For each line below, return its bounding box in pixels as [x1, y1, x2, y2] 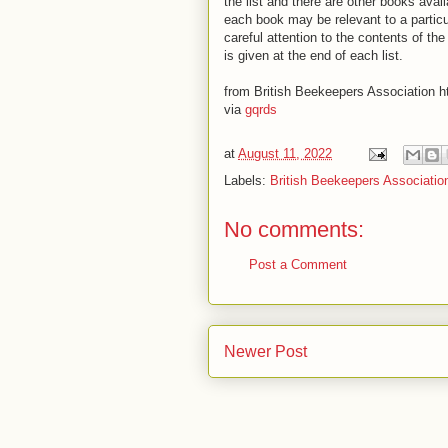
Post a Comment [249, 257, 347, 272]
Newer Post [224, 342, 307, 360]
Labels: [224, 173, 270, 188]
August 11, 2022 [238, 146, 332, 162]
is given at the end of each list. [224, 48, 403, 63]
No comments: [224, 217, 364, 242]
